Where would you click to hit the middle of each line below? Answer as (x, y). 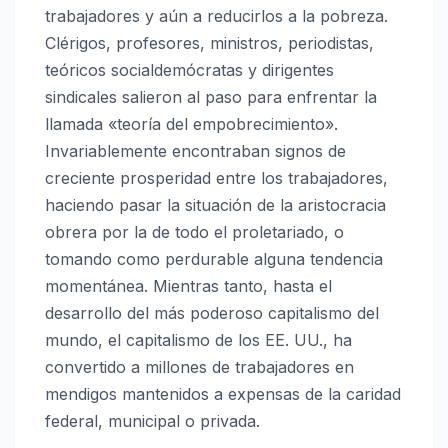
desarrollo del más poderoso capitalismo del (212, 313)
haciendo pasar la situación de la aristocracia (215, 205)
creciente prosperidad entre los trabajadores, (216, 178)
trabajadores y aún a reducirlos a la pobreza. (216, 16)
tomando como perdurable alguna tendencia (214, 259)
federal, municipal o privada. (152, 421)
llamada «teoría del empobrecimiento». (191, 124)
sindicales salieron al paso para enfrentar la (211, 97)
